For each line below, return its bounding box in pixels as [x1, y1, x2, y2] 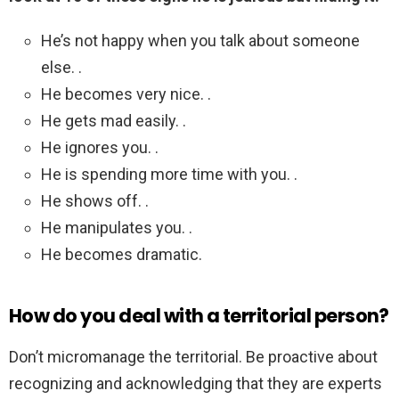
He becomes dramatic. [41, 245, 202, 265]
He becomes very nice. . [41, 85, 211, 104]
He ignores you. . [41, 138, 159, 158]
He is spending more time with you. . [41, 165, 297, 184]
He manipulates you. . [41, 218, 192, 238]
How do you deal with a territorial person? [9, 303, 389, 330]
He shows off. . [41, 191, 149, 211]
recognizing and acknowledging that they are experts [9, 374, 382, 394]
